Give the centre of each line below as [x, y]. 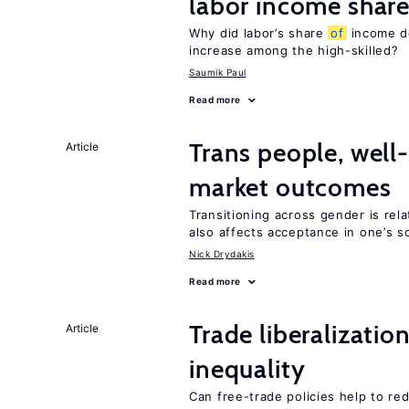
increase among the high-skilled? [294, 50]
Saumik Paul [218, 72]
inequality [247, 369]
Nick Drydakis [222, 254]
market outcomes [290, 187]
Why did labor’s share [259, 33]
